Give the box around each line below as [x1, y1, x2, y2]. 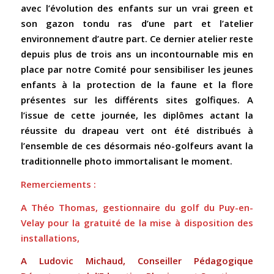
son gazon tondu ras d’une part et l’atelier [20, 17, 254, 30]
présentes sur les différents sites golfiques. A [20, 94, 254, 106]
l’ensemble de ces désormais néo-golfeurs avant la [20, 139, 254, 152]
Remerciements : [20, 177, 96, 190]
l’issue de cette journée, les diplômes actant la [20, 109, 254, 122]
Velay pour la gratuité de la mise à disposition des [20, 216, 254, 229]
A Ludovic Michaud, [20, 254, 125, 267]
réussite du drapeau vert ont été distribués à [20, 124, 254, 137]
